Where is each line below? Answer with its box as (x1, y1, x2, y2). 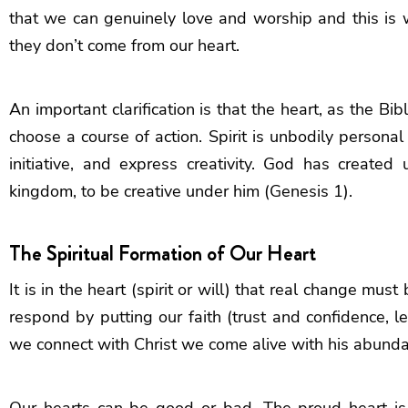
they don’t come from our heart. (9, 34, 240, 56)
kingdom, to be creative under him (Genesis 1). (9, 179, 352, 202)
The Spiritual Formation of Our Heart (9, 238, 316, 269)
